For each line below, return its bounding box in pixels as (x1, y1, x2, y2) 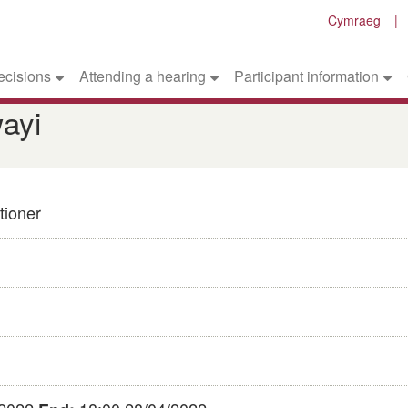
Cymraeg (328, 11, 381, 29)
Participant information (233, 66, 379, 87)
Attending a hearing (79, 66, 207, 87)
